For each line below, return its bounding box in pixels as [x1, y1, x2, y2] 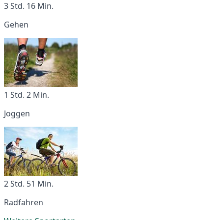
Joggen [4, 108, 30, 119]
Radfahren [4, 196, 43, 208]
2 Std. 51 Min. [4, 178, 54, 189]
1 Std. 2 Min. [4, 89, 49, 100]
